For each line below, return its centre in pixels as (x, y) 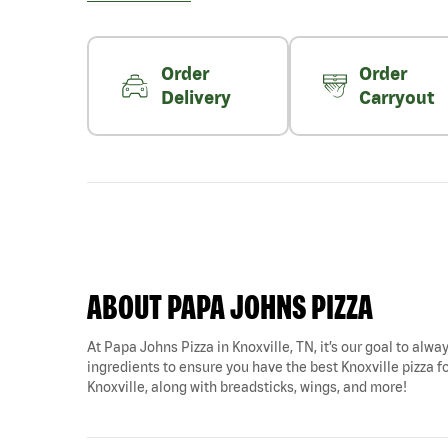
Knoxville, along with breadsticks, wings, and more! (247, 387)
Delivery (196, 97)
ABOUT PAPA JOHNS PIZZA (230, 306)
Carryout (396, 97)
